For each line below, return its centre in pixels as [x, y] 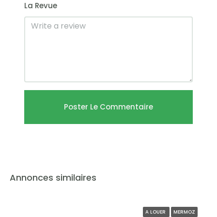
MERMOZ [184, 212]
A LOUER [156, 212]
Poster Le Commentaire [108, 107]
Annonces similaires [53, 178]
